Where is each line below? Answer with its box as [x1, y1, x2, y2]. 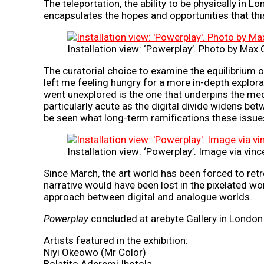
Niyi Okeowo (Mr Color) [44, 246, 147, 258]
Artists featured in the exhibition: [44, 234, 189, 246]
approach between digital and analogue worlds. [44, 190, 253, 203]
